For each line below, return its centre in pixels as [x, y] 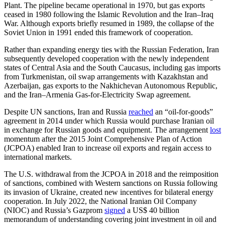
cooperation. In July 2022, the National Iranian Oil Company [100, 201]
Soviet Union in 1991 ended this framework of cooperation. [98, 32]
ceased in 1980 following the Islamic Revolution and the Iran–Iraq [109, 14]
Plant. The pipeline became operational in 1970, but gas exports [104, 5]
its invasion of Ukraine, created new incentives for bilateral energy [109, 192]
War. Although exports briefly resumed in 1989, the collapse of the [109, 23]
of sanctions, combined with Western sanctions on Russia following [111, 183]
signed [115, 210]
